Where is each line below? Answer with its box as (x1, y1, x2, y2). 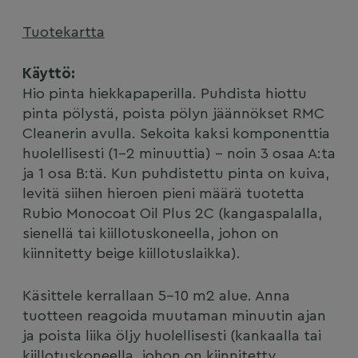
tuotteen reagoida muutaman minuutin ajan (22, 308, 326, 324)
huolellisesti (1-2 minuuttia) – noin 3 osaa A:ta (22, 146, 336, 162)
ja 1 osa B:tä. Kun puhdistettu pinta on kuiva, (22, 166, 329, 182)
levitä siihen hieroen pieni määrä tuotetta (22, 186, 304, 202)
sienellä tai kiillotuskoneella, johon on (22, 226, 279, 242)
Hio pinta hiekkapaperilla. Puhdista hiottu (22, 86, 307, 102)
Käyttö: (22, 66, 75, 82)
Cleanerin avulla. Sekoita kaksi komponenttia (22, 126, 330, 142)
